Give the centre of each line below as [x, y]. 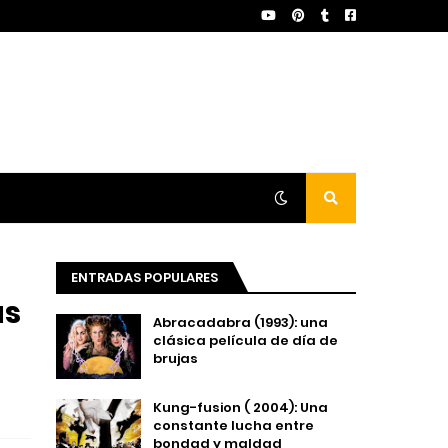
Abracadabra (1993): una [240, 322]
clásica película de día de [245, 340]
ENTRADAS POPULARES [144, 277]
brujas [175, 358]
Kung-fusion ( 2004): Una [240, 407]
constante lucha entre [233, 425]
